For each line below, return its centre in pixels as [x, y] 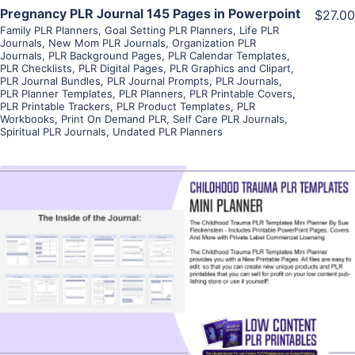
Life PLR [259, 30]
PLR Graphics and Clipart [230, 68]
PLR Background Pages [105, 55]
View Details [177, 240]
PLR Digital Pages [121, 68]
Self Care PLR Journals [229, 118]
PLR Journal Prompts [158, 80]
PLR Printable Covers [241, 93]
